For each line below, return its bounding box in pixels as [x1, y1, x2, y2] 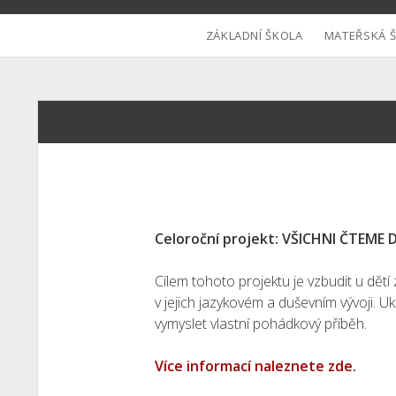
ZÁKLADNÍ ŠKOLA [205, 27, 303, 43]
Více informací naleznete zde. [155, 356, 357, 376]
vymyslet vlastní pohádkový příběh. [155, 314, 368, 333]
